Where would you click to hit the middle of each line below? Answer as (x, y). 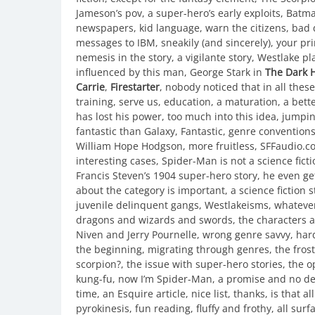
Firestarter (135, 86)
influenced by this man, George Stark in (171, 72)
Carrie (90, 86)
